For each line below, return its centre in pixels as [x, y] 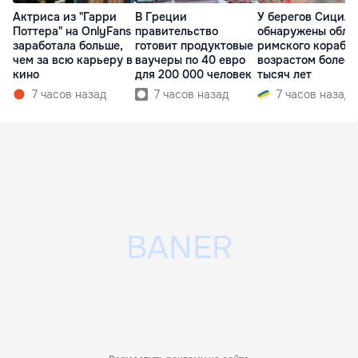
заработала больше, [68, 46]
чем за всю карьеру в [73, 60]
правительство [177, 32]
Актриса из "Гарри [65, 17]
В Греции [161, 17]
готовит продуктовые [194, 46]
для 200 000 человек [193, 75]
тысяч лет [284, 75]
